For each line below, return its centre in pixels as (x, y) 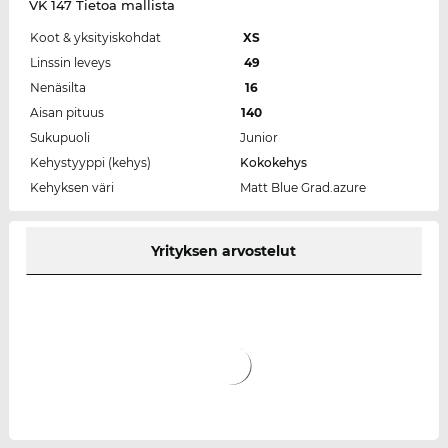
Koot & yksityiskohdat (95, 37)
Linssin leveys (70, 62)
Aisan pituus (66, 112)
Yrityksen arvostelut (224, 250)
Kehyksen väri (71, 187)
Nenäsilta (57, 87)
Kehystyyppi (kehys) (90, 162)
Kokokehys (273, 162)
